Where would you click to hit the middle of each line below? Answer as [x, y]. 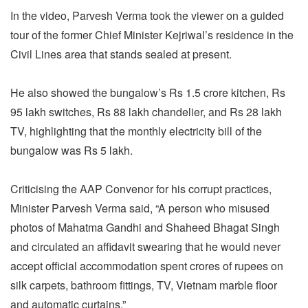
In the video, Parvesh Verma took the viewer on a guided [147, 15]
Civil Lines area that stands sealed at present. [121, 54]
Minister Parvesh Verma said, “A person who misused [140, 208]
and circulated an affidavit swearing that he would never [145, 246]
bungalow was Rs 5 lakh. [71, 150]
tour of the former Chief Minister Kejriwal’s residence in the [152, 34]
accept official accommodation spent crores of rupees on [147, 265]
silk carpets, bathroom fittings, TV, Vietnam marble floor [144, 285]
